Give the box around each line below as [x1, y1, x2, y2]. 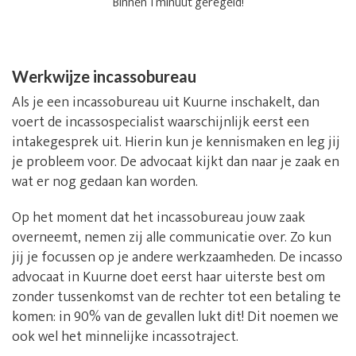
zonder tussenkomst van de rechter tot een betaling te [12, 285, 341, 310]
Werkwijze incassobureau [12, 67, 196, 87]
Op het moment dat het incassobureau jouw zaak [12, 206, 305, 230]
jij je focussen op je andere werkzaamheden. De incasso [12, 246, 342, 270]
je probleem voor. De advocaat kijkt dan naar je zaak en [12, 150, 339, 175]
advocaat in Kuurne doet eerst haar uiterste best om [12, 265, 325, 290]
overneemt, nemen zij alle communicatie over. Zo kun [12, 226, 331, 250]
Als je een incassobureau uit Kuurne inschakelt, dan [12, 91, 319, 115]
